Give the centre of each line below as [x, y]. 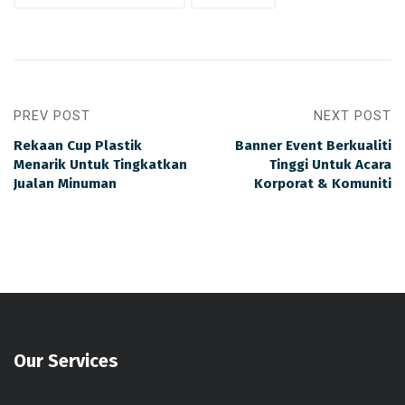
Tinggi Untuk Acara [330, 164]
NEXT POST [353, 116]
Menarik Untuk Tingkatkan [100, 164]
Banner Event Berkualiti [313, 145]
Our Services [66, 360]
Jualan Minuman [65, 183]
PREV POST [52, 116]
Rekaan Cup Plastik [78, 145]
